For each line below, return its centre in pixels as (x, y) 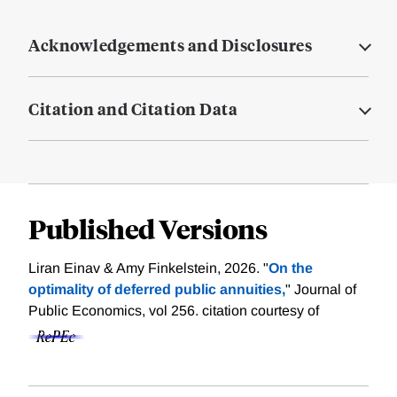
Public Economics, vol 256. (115, 311)
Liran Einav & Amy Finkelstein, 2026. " (148, 269)
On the (291, 269)
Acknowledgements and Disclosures (170, 45)
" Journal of (321, 290)
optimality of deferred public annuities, (157, 290)
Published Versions (148, 229)
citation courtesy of (261, 311)
